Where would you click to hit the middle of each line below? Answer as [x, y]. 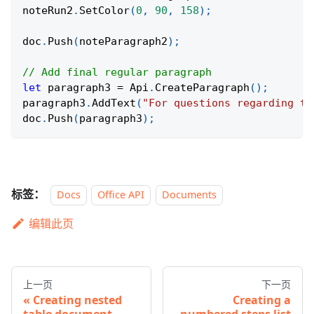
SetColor [104, 11]
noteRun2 [48, 11]
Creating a [262, 300]
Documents [189, 195]
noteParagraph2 [123, 42]
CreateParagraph [202, 88]
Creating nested [77, 300]
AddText [114, 103]
